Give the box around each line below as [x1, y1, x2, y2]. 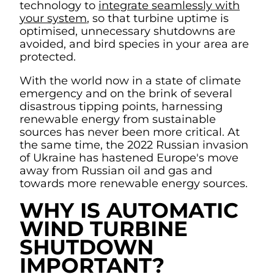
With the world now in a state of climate [20, 74, 241, 87]
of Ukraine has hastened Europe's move [20, 151, 239, 165]
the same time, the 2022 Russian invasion [20, 138, 248, 152]
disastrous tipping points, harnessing [20, 100, 223, 113]
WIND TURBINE [20, 216, 188, 242]
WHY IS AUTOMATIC [20, 198, 239, 223]
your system [20, 12, 87, 25]
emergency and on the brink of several [20, 87, 232, 100]
